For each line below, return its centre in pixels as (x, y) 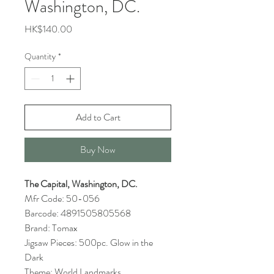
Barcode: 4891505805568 (78, 213)
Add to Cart (98, 117)
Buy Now (98, 150)
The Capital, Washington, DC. (81, 184)
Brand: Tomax (51, 228)
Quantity (40, 56)
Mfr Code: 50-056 (62, 198)
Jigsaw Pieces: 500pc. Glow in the (89, 243)
